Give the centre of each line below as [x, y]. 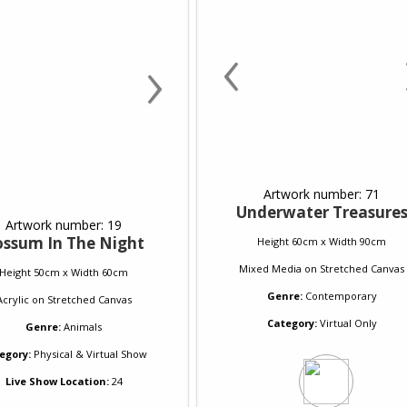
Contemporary [341, 296]
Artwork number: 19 [64, 225]
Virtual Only [347, 323]
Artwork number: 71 [322, 194]
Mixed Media [270, 268]
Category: [292, 323]
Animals [83, 327]
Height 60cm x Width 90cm [322, 241]
